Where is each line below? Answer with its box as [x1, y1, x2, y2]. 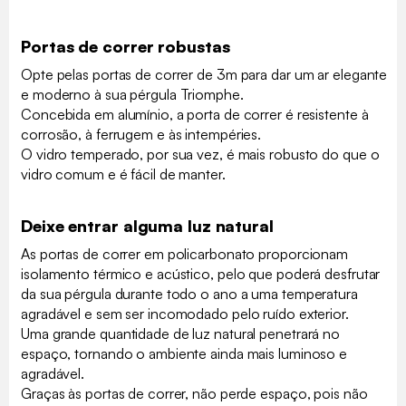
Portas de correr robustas [21, 36, 230, 57]
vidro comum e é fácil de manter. [21, 165, 226, 184]
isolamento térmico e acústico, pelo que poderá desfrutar [21, 265, 381, 284]
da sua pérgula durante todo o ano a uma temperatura [21, 285, 358, 304]
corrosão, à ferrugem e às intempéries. [21, 125, 262, 144]
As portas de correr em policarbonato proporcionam [21, 245, 349, 264]
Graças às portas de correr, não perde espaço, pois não [21, 384, 368, 403]
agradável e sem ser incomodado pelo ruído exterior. [21, 304, 349, 324]
